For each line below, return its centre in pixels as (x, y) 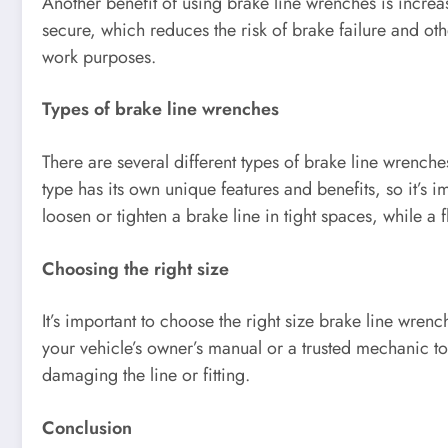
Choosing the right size (135, 268)
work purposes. (99, 56)
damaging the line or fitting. (146, 375)
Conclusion (87, 427)
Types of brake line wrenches (160, 109)
